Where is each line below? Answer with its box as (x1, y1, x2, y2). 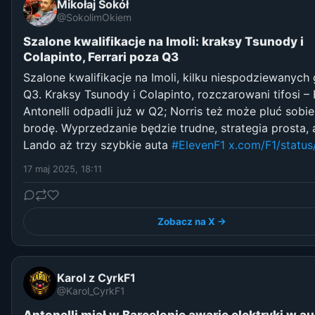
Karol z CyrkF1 (57, 270, 136, 285)
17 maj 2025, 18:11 (23, 163, 102, 175)
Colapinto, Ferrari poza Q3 (23, 50, 179, 65)
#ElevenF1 (172, 138, 225, 153)
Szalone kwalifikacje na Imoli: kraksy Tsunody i (23, 34, 304, 49)
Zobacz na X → (157, 216, 226, 228)
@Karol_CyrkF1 (57, 284, 125, 297)
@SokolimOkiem (57, 11, 131, 23)
